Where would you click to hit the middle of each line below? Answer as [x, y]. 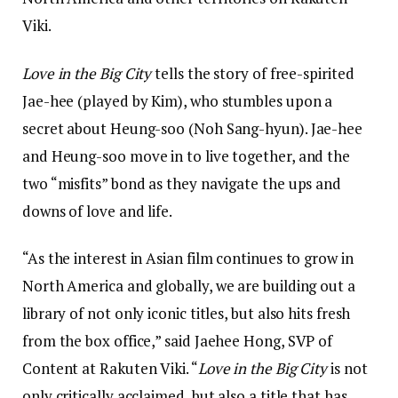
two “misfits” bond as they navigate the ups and [182, 183]
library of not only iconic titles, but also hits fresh [187, 313]
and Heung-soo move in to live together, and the [187, 155]
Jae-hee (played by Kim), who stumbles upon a [178, 100]
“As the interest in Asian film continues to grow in [188, 258]
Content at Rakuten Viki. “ [110, 368]
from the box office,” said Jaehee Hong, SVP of [178, 340]
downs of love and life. [98, 211]
